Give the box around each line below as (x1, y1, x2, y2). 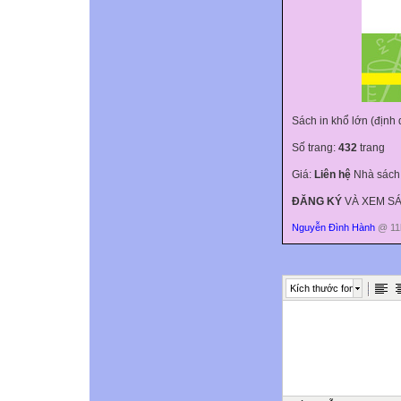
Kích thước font (290, 282, 357, 294)
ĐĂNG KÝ (292, 194, 342, 208)
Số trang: (292, 141, 338, 154)
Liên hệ (314, 167, 351, 181)
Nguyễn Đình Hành (292, 221, 375, 233)
